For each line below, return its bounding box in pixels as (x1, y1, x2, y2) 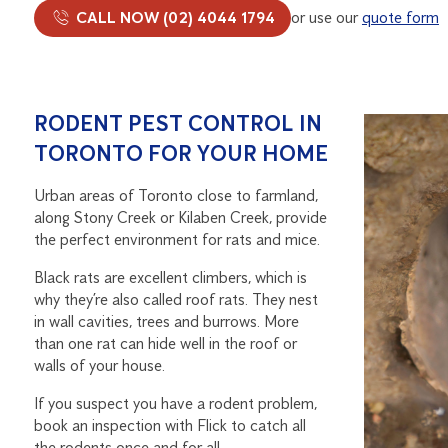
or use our (290, 7, 362, 27)
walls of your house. (33, 355, 165, 375)
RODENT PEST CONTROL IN (33, 109, 322, 137)
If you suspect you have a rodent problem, (33, 393, 317, 413)
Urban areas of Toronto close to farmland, (33, 185, 318, 205)
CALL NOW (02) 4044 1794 (71, 7, 275, 27)
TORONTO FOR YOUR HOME (33, 139, 328, 167)
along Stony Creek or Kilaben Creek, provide (33, 207, 327, 227)
